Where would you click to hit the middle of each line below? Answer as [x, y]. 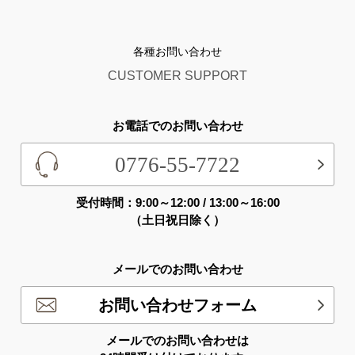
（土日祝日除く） [177, 219]
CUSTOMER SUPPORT [177, 76]
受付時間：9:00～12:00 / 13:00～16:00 [177, 202]
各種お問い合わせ [177, 52]
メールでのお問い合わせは [177, 341]
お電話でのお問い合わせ [177, 126]
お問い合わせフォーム [177, 305]
